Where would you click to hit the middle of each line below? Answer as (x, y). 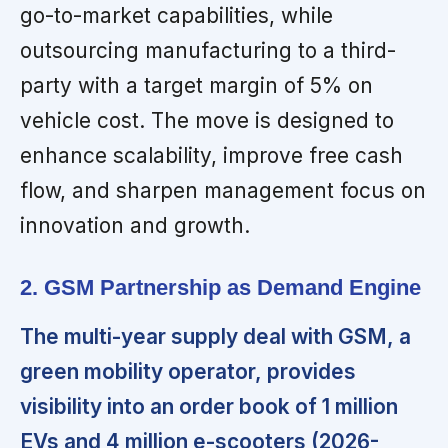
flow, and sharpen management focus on (223, 191)
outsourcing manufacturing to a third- (208, 51)
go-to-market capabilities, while (176, 16)
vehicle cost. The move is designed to (207, 121)
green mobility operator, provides (188, 372)
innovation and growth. (135, 226)
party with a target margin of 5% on (196, 86)
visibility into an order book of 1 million (209, 407)
